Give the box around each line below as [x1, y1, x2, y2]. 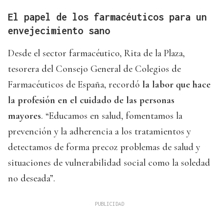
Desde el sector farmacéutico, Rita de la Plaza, [8, 47, 185, 60]
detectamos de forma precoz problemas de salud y [8, 141, 200, 153]
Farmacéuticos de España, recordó [8, 79, 140, 91]
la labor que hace [140, 79, 211, 91]
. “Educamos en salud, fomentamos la [41, 110, 182, 122]
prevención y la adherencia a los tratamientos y [8, 126, 191, 138]
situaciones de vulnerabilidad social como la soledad [8, 157, 210, 169]
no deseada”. [8, 173, 55, 185]
